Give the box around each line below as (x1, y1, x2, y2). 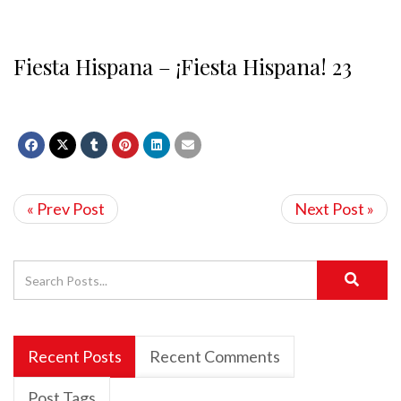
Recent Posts (28, 346, 122, 366)
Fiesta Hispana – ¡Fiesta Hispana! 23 (13, 52, 352, 81)
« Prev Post (27, 199, 105, 218)
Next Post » (294, 199, 374, 218)
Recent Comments (149, 346, 280, 366)
